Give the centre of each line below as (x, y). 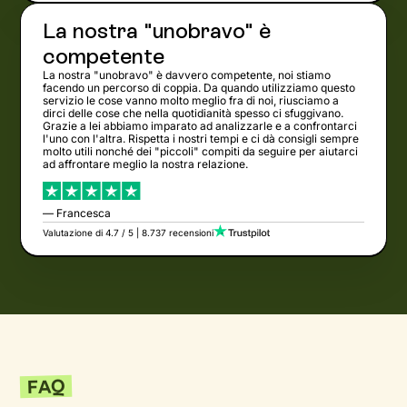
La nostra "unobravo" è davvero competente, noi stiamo (187, 75)
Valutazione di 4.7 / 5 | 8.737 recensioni (129, 233)
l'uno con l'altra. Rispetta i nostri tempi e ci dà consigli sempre (201, 139)
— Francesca (77, 213)
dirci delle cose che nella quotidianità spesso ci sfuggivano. (194, 114)
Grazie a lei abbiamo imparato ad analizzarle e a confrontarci (200, 126)
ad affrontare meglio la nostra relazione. (146, 164)
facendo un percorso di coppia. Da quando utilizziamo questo (199, 88)
